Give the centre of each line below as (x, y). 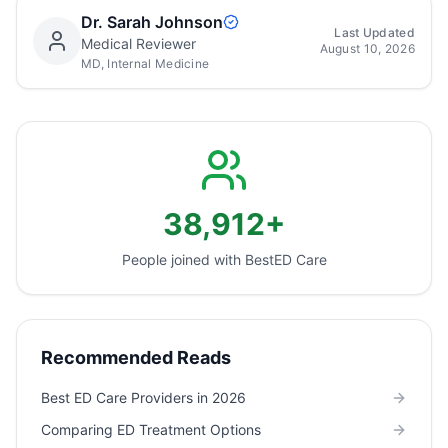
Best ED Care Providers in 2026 (143, 397)
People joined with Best (197, 259)
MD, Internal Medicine (145, 63)
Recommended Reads (136, 357)
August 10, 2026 (367, 48)
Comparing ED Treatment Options (151, 429)
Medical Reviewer (138, 43)
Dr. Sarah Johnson (152, 22)
